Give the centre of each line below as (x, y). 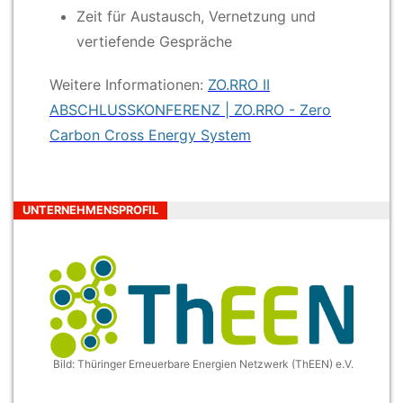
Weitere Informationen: (129, 84)
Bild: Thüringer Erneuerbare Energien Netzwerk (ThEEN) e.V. (203, 364)
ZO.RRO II (239, 84)
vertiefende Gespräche (154, 41)
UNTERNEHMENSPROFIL (90, 210)
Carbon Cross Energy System (150, 134)
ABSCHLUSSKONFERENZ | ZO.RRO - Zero (190, 109)
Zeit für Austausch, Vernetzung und (196, 16)
